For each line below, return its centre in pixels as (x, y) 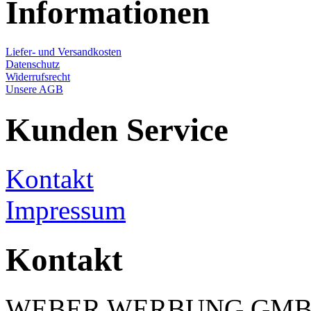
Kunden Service (117, 129)
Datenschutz (33, 65)
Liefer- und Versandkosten (64, 52)
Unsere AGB (34, 90)
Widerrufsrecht (38, 77)
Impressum (66, 210)
